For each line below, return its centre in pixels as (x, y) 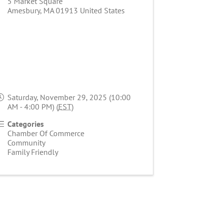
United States (103, 11)
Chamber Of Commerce (46, 133)
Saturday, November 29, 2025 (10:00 (69, 97)
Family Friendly (33, 152)
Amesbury (24, 11)
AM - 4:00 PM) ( (33, 107)
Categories (26, 124)
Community (27, 143)
